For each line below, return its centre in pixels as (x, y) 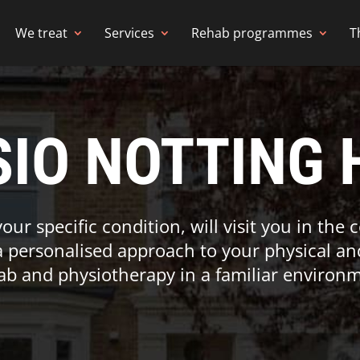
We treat (41, 33)
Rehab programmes (252, 33)
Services (129, 33)
